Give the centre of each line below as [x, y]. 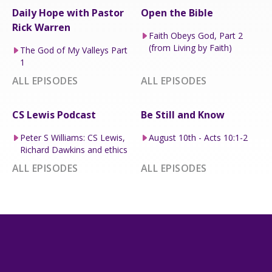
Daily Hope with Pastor [68, 12]
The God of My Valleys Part [73, 50]
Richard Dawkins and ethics [73, 149]
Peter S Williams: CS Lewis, [72, 137]
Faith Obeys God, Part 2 [195, 35]
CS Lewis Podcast [54, 114]
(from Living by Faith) [190, 47]
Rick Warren [41, 27]
